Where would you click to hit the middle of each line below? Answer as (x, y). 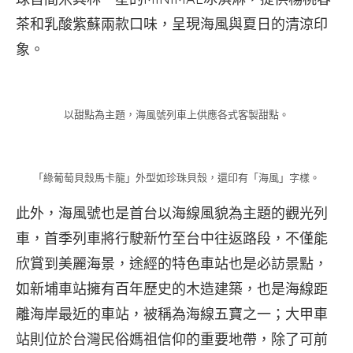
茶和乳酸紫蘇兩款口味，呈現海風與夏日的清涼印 (172, 24)
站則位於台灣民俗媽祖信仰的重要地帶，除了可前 (172, 339)
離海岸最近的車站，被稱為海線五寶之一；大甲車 (172, 314)
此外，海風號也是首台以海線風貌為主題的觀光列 (172, 213)
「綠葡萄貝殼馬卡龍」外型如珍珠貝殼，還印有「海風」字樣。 (176, 177)
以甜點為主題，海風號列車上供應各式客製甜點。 (176, 114)
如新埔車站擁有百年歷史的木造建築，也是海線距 (172, 288)
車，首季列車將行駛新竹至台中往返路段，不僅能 (172, 238)
